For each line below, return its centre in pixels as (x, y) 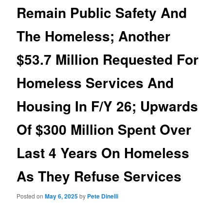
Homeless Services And (95, 82)
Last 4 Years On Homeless (103, 152)
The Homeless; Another (94, 36)
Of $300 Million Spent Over (104, 129)
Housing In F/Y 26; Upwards (108, 106)
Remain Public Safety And (102, 12)
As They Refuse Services (99, 176)
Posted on (31, 196)
